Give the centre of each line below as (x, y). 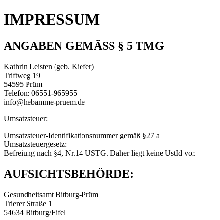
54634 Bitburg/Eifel (35, 212)
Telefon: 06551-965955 (41, 93)
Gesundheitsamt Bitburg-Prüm (51, 194)
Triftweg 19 (22, 75)
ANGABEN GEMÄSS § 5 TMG (84, 45)
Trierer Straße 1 (28, 203)
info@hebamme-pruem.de (44, 102)
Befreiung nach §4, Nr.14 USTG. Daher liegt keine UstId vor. (100, 153)
